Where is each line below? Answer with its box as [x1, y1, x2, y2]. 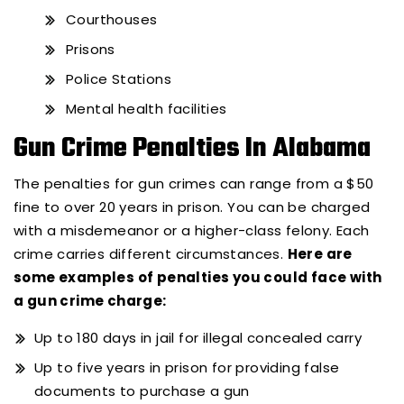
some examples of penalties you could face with [14, 268, 382, 288]
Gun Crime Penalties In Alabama [14, 128, 371, 170]
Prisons [66, 40, 115, 60]
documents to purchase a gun [34, 381, 250, 401]
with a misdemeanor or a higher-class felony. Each [14, 221, 370, 241]
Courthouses [66, 10, 158, 30]
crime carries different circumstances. [14, 244, 288, 264]
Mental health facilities [66, 99, 227, 119]
